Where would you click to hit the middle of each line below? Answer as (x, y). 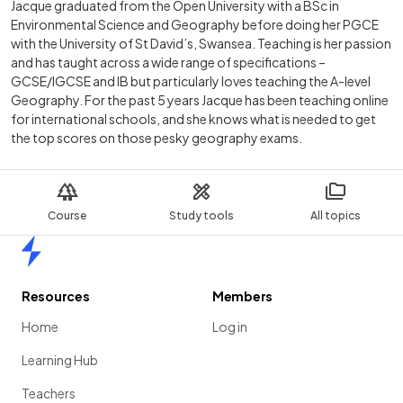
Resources (56, 296)
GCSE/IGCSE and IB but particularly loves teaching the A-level (191, 81)
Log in (230, 327)
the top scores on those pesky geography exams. (157, 138)
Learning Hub (60, 360)
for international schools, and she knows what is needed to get (193, 119)
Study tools (201, 216)
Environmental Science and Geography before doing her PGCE (195, 25)
